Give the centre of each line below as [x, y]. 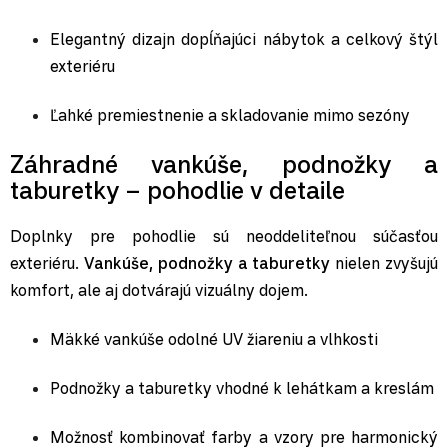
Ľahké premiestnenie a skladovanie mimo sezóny [230, 115]
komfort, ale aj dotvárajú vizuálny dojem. [159, 290]
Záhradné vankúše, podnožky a [224, 164]
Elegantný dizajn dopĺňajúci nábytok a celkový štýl [244, 39]
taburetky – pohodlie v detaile [177, 190]
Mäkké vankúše [107, 339]
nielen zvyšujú [384, 263]
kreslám [404, 388]
